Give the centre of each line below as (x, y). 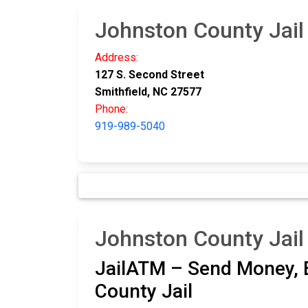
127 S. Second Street (150, 75)
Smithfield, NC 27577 (148, 92)
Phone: (111, 109)
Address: (117, 58)
